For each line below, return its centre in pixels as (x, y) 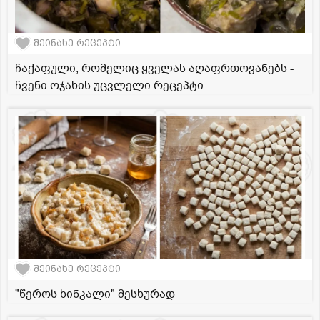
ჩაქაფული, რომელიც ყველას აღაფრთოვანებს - (154, 68)
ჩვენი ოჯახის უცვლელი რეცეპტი (109, 85)
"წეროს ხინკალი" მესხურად (95, 294)
